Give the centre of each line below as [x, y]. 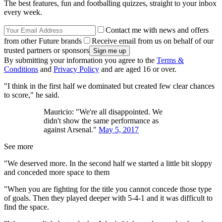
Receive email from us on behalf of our [153, 41]
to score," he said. [32, 95]
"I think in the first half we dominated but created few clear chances [109, 86]
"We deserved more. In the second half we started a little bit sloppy [108, 164]
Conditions [21, 69]
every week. [23, 12]
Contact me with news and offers [157, 30]
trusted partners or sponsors [47, 51]
